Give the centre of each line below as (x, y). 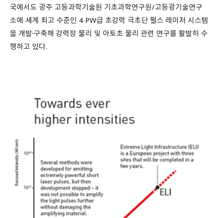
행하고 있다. (28, 46)
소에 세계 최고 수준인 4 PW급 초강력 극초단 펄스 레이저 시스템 (109, 20)
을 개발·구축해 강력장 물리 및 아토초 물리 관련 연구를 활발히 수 (109, 33)
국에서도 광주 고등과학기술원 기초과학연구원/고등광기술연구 (106, 7)
